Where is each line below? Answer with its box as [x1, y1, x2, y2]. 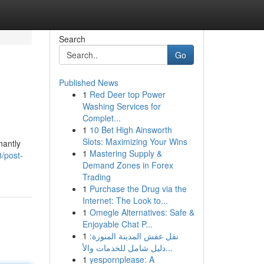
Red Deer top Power [89, 88, 166, 100]
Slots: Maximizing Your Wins [82, 136, 187, 147]
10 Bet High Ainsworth [89, 124, 172, 136]
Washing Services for [82, 100, 161, 112]
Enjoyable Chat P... [82, 218, 153, 230]
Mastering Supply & [89, 147, 162, 159]
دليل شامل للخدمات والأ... [165, 242, 173, 253]
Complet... [82, 112, 121, 124]
